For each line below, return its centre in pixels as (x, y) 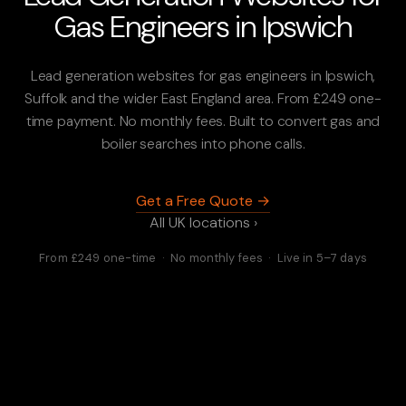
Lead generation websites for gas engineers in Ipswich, (203, 76)
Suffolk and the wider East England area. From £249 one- (203, 99)
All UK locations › (203, 223)
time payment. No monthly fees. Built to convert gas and (203, 121)
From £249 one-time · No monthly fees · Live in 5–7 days (203, 258)
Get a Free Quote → (203, 201)
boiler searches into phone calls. (203, 144)
